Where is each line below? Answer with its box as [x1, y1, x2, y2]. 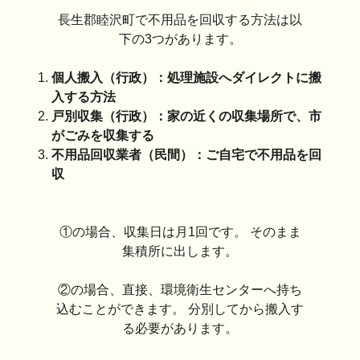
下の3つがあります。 [118, 32, 242, 47]
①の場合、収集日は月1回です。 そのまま [59, 225, 301, 239]
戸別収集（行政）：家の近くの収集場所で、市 [51, 109, 321, 124]
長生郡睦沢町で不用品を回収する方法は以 [58, 13, 302, 27]
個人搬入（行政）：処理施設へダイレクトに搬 [51, 71, 321, 85]
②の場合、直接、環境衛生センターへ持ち [58, 283, 302, 297]
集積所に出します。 [122, 244, 238, 259]
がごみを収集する [51, 129, 154, 143]
